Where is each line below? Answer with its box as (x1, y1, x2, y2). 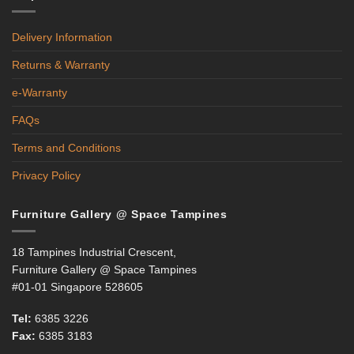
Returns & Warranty (12, 58, 110, 71)
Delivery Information (12, 30, 112, 43)
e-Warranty (12, 85, 67, 99)
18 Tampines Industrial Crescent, (12, 246, 176, 259)
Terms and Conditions (12, 141, 121, 154)
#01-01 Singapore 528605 (12, 281, 143, 294)
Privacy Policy (12, 168, 81, 182)
